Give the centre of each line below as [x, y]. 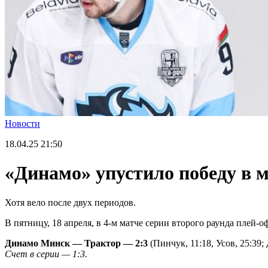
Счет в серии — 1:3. [46, 254]
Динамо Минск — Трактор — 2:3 [76, 243]
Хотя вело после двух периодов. [70, 202]
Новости [22, 124]
